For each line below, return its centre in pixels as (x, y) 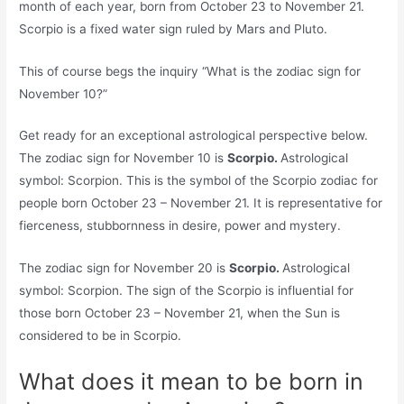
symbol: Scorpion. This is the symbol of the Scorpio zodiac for (199, 181)
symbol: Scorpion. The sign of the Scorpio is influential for (187, 291)
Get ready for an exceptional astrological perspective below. (194, 136)
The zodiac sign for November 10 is (124, 158)
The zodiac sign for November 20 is (124, 268)
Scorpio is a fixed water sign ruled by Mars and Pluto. (174, 28)
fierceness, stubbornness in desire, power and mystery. (180, 226)
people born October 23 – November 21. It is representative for (201, 203)
